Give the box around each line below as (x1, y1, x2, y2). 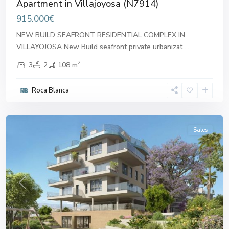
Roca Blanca (32, 85, 69, 95)
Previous (21, 182, 50, 193)
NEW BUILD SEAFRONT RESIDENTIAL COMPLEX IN (16, 30, 185, 40)
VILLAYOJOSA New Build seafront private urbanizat (16, 41, 185, 52)
